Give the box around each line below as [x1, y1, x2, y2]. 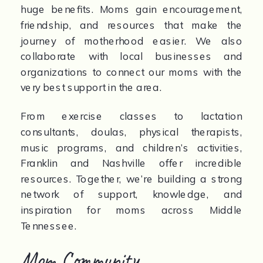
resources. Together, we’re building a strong [21, 173, 242, 185]
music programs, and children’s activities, [21, 141, 242, 154]
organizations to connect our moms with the [21, 66, 242, 78]
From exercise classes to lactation [21, 110, 242, 123]
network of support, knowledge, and [21, 188, 242, 201]
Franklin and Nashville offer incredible [21, 157, 242, 170]
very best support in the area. [21, 81, 162, 94]
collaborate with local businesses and [21, 50, 242, 63]
